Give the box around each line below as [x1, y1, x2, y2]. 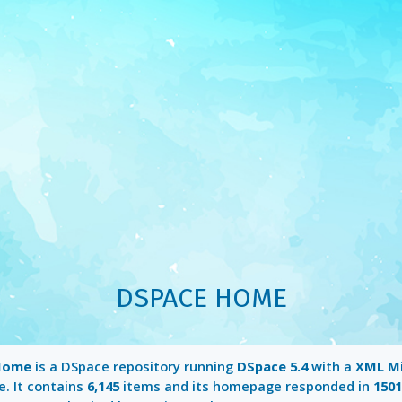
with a [307, 357, 355, 376]
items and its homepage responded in [118, 377, 373, 396]
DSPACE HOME [115, 282, 287, 314]
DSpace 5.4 [236, 357, 308, 376]
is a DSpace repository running [31, 357, 237, 376]
